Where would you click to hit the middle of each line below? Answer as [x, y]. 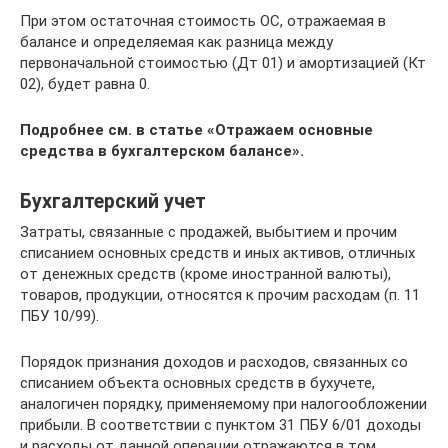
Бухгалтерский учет [113, 202]
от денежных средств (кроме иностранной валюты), [205, 274]
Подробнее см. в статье [111, 130]
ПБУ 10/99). [59, 316]
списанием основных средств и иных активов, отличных [217, 253]
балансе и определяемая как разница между [176, 42]
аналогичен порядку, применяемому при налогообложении [223, 404]
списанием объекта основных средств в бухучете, [197, 383]
